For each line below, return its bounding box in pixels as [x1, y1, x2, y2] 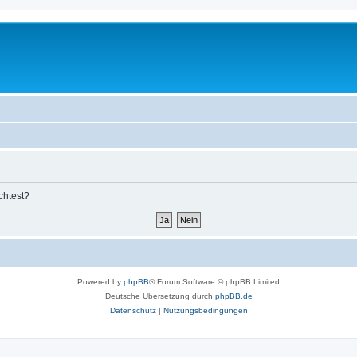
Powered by [77, 277, 124, 286]
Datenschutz [109, 306, 156, 315]
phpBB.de [214, 292, 253, 300]
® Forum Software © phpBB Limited [149, 277, 280, 286]
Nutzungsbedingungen [163, 306, 248, 315]
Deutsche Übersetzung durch [104, 292, 215, 300]
